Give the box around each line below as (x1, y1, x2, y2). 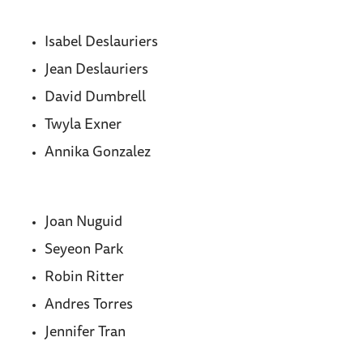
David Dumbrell (45, 90, 146, 105)
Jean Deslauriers (45, 62, 148, 78)
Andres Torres (45, 297, 133, 313)
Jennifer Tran (45, 325, 126, 340)
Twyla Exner (45, 117, 122, 133)
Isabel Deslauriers (45, 35, 158, 50)
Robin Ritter (45, 270, 124, 285)
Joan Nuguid (45, 215, 122, 230)
